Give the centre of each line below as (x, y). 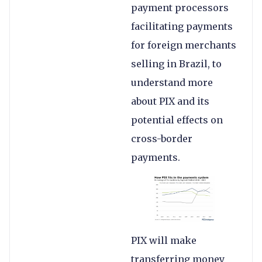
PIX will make (164, 240)
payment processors (180, 8)
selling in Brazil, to (176, 64)
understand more (172, 83)
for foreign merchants (184, 45)
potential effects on (177, 120)
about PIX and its (170, 101)
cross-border (162, 139)
